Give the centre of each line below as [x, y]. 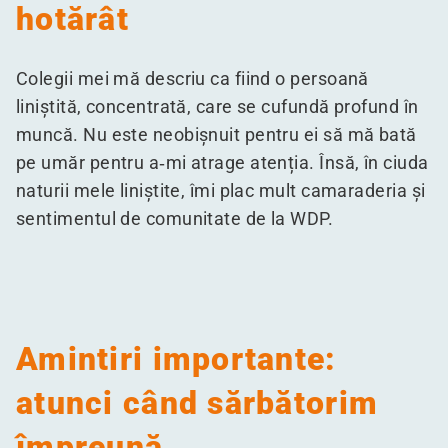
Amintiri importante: [176, 359]
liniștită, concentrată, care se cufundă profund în [217, 107]
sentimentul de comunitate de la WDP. [175, 219]
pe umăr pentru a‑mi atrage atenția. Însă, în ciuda [222, 163]
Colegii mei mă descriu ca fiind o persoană [192, 79]
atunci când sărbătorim [197, 403]
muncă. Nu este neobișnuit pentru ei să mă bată [216, 135]
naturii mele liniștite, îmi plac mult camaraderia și [221, 191]
